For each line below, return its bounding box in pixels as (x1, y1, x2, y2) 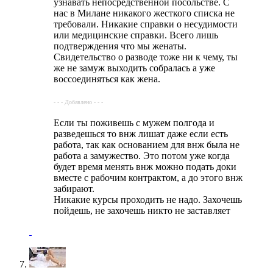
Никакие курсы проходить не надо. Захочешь (54, 194, 242, 205)
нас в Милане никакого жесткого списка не (54, 7, 235, 18)
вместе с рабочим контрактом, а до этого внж (54, 172, 243, 183)
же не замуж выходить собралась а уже (54, 62, 215, 73)
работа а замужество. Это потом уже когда (54, 150, 230, 161)
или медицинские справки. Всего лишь (54, 29, 218, 40)
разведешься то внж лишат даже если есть (54, 128, 228, 139)
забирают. (54, 183, 94, 194)
